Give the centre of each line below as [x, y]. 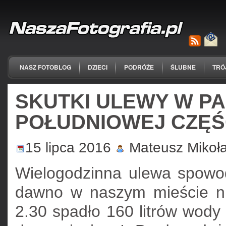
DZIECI [98, 67]
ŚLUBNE [183, 67]
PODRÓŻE [139, 67]
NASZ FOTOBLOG [45, 67]
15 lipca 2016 [70, 148]
